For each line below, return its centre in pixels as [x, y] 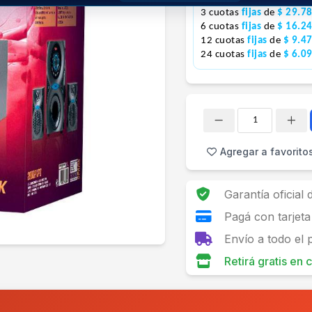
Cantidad [212, 126]
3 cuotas [221, 13]
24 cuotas [224, 55]
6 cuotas [221, 27]
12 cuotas [224, 41]
